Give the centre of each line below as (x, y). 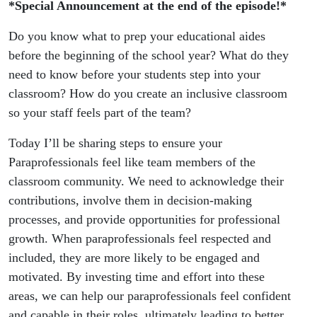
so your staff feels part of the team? (100, 113)
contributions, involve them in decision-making (130, 201)
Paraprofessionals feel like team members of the (132, 162)
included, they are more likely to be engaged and (134, 258)
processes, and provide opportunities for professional (144, 220)
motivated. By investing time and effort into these (137, 277)
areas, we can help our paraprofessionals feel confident (150, 296)
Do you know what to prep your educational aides (137, 36)
